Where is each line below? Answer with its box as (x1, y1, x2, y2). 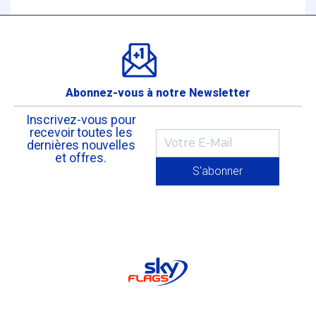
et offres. (55, 150, 107, 165)
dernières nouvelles (26, 138, 135, 152)
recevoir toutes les (29, 125, 133, 140)
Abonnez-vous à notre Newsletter (66, 86, 250, 99)
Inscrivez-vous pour (25, 112, 136, 127)
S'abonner (193, 164, 243, 178)
